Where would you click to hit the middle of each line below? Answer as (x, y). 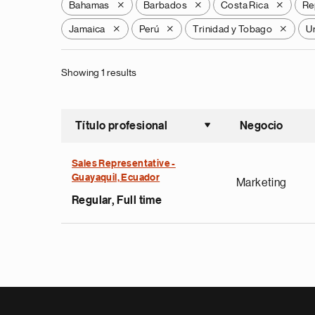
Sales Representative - (124, 164)
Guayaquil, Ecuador (116, 178)
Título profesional (122, 126)
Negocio (262, 126)
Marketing (262, 183)
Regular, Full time (117, 200)
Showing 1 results (99, 72)
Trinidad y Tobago (233, 29)
